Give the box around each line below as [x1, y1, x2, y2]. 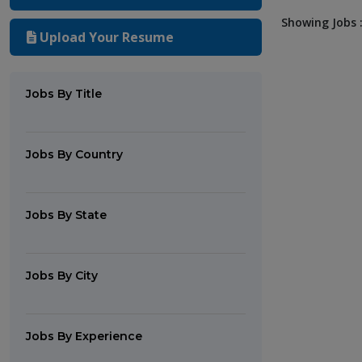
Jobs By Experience [26, 329, 142, 343]
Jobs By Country [26, 147, 123, 162]
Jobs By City [26, 268, 98, 283]
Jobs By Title [26, 86, 102, 101]
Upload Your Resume [36, 28, 174, 46]
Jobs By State [26, 208, 107, 222]
